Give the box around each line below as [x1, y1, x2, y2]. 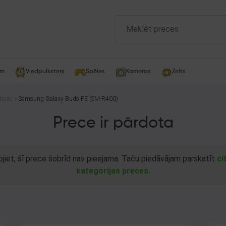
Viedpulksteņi [26, 68, 65, 75]
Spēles [86, 68, 105, 75]
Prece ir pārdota [52, 115, 174, 131]
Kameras [126, 68, 151, 75]
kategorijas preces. [76, 166, 150, 176]
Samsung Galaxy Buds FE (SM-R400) [19, 95, 118, 102]
